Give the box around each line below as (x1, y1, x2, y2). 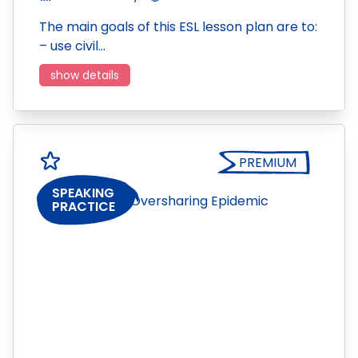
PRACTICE (52, 197, 115, 217)
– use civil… (39, 37, 105, 55)
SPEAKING (52, 184, 114, 203)
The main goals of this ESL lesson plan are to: (39, 18, 317, 36)
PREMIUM (239, 153, 296, 172)
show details (50, 67, 119, 83)
